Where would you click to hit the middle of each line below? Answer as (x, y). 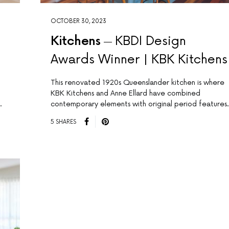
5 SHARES (63, 122)
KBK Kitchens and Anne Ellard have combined (125, 94)
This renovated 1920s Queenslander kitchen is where (138, 83)
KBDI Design (150, 41)
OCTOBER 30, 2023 (78, 21)
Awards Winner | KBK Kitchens (139, 60)
